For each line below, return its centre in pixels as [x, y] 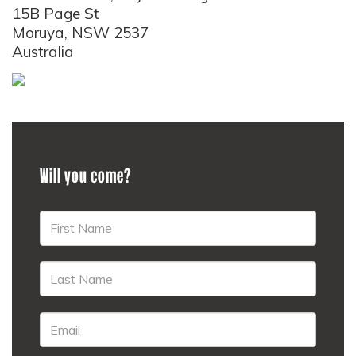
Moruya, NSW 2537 [80, 33]
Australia [43, 52]
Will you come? [86, 176]
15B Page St [56, 14]
